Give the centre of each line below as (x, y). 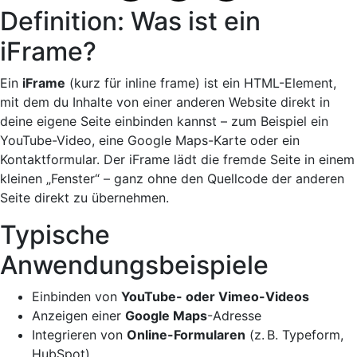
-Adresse (234, 316)
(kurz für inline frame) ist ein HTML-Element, (201, 83)
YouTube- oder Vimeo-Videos (215, 296)
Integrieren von (79, 335)
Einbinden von (76, 296)
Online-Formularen (186, 335)
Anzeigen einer (78, 316)
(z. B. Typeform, (294, 335)
